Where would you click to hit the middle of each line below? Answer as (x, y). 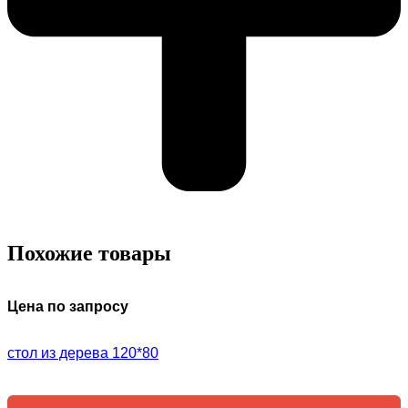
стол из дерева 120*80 (83, 352)
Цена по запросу (68, 306)
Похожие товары (89, 253)
